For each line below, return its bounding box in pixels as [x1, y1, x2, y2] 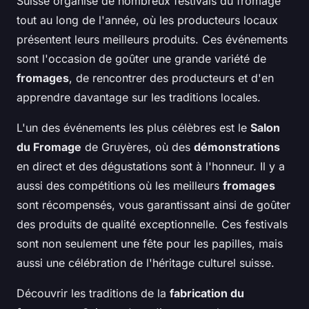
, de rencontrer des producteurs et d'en [69, 71, 274, 86]
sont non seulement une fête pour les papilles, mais [17, 237, 283, 251]
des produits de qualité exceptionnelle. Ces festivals [17, 217, 288, 232]
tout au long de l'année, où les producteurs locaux [17, 13, 278, 28]
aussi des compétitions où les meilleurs [17, 179, 223, 193]
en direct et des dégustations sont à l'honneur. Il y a [17, 159, 285, 174]
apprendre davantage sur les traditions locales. [17, 90, 261, 105]
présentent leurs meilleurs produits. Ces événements [17, 32, 288, 47]
